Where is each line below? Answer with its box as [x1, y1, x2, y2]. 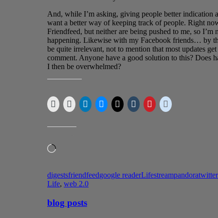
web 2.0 [64, 180, 89, 188]
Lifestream [141, 171, 174, 179]
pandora [174, 171, 199, 179]
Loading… [55, 144, 89, 152]
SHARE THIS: [47, 85, 82, 91]
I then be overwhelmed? [47, 62, 121, 71]
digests [47, 171, 68, 179]
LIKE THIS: [47, 132, 76, 138]
